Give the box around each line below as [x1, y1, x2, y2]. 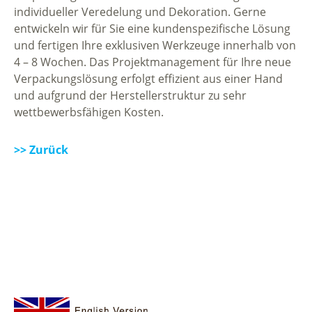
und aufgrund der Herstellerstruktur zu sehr [14, 87, 247, 103]
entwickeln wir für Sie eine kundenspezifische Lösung [14, 20, 290, 36]
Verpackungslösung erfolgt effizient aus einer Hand [14, 70, 283, 86]
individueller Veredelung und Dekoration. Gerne [14, 3, 266, 19]
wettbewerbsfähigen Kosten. [14, 104, 164, 120]
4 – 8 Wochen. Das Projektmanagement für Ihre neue [14, 54, 291, 70]
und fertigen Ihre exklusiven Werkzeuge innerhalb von [14, 37, 296, 53]
